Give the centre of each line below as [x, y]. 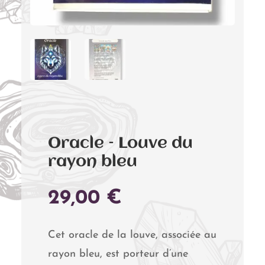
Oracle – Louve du [120, 143]
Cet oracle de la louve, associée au [132, 235]
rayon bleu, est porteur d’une [118, 254]
